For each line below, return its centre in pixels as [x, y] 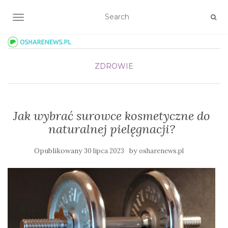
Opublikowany [59, 151]
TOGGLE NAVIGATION [58, 18]
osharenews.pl [161, 151]
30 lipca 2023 [104, 151]
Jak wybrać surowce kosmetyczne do [111, 116]
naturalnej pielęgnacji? [111, 129]
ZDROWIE [114, 66]
